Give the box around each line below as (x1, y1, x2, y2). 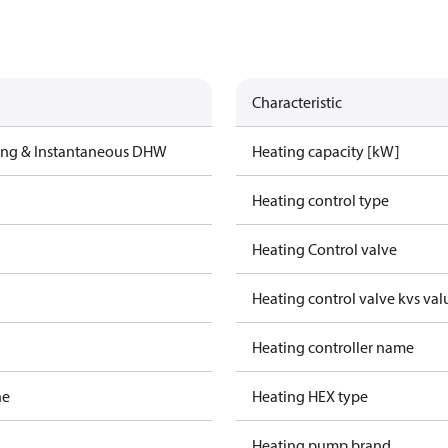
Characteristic (252, 92, 342, 112)
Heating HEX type (252, 386, 368, 406)
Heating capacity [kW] (252, 141, 400, 161)
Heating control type (252, 190, 389, 210)
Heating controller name (252, 337, 414, 357)
